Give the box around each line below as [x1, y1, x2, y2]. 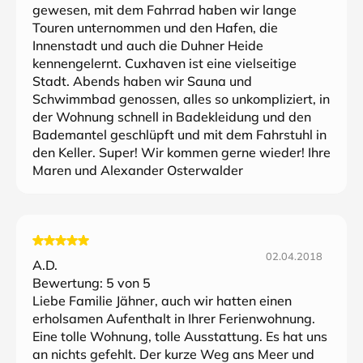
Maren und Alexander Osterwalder [32, 162, 243, 178]
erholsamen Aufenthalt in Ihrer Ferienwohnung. [32, 310, 315, 327]
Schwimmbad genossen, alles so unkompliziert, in [32, 91, 330, 107]
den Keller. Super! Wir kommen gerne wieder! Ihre [32, 144, 331, 160]
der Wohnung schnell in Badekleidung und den [32, 109, 311, 125]
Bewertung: [32, 275, 106, 291]
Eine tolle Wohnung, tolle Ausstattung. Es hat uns [32, 328, 327, 344]
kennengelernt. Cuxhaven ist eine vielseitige [32, 55, 297, 71]
